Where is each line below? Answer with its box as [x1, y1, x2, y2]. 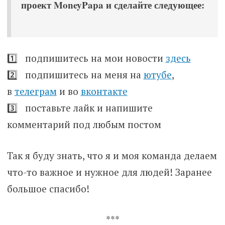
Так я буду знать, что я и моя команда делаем [7, 149, 217, 162]
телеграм [14, 85, 57, 98]
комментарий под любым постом [7, 118, 161, 131]
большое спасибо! [7, 182, 89, 195]
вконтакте [80, 85, 128, 98]
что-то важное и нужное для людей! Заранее [7, 165, 212, 178]
